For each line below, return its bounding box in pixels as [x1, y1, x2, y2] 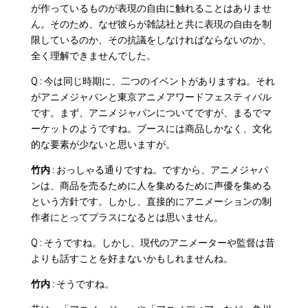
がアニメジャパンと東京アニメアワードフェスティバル [30, 90, 272, 102]
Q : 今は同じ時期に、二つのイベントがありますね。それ [30, 74, 275, 87]
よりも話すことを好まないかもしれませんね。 [30, 252, 233, 264]
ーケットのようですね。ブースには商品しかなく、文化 [30, 122, 272, 134]
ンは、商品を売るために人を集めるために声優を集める [30, 179, 272, 191]
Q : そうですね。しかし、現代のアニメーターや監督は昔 [30, 236, 275, 248]
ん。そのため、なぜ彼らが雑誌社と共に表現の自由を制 [30, 17, 272, 30]
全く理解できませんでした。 [30, 49, 156, 61]
